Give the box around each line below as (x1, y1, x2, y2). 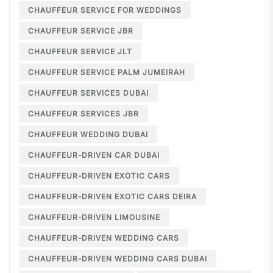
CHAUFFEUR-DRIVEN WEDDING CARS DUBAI (34, 254, 207, 264)
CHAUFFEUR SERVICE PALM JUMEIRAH (34, 68, 185, 77)
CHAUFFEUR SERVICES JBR (34, 109, 139, 119)
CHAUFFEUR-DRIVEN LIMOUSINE (34, 213, 160, 222)
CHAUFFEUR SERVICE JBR (34, 26, 133, 36)
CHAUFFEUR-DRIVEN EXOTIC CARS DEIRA (34, 192, 197, 202)
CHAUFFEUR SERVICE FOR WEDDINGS (34, 5, 182, 15)
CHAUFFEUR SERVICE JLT (34, 47, 132, 57)
